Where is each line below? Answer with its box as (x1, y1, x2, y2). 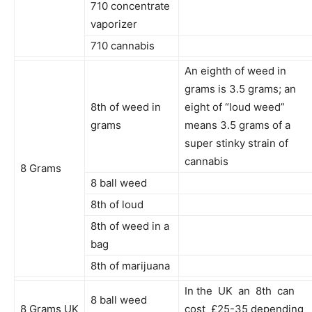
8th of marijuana (91, 258, 170, 272)
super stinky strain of (185, 136, 288, 150)
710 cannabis (91, 38, 155, 52)
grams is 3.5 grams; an (185, 81, 296, 95)
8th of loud (91, 197, 143, 211)
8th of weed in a (91, 219, 169, 233)
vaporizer (91, 17, 137, 31)
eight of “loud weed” (185, 100, 285, 114)
